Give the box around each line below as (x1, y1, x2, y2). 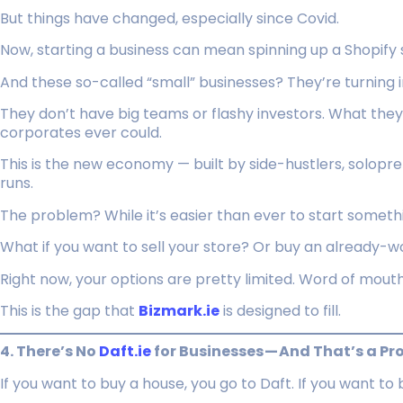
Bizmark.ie (139, 300, 219, 321)
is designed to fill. (219, 300, 341, 321)
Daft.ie (99, 341, 151, 363)
